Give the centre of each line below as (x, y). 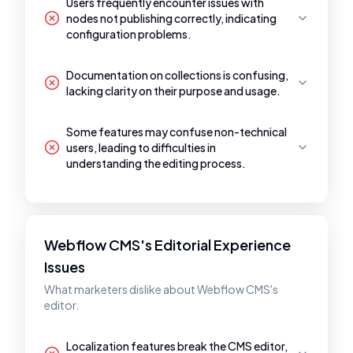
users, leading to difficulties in (141, 147)
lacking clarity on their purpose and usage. (173, 91)
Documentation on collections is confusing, (177, 75)
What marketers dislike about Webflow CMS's (161, 289)
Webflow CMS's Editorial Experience (167, 245)
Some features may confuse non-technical (176, 132)
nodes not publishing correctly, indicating (171, 18)
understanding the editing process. (156, 163)
